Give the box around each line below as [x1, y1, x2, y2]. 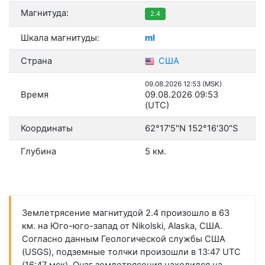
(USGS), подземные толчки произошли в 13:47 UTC [21, 247, 241, 258]
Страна [21, 56, 52, 67]
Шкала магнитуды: [21, 33, 99, 44]
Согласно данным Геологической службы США [21, 234, 225, 245]
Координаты [21, 123, 73, 134]
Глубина [21, 146, 56, 157]
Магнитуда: [21, 8, 69, 19]
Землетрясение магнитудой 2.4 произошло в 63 [21, 208, 230, 219]
